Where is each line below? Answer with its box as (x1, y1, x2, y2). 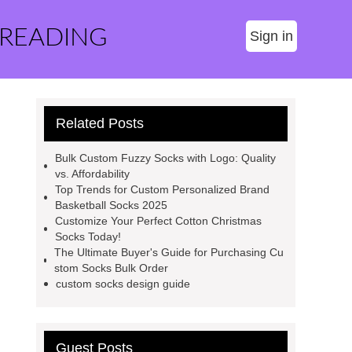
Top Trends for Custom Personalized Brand (54, 183, 269, 196)
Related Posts (56, 115, 144, 131)
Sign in (250, 28, 293, 44)
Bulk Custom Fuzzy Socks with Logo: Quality (54, 152, 276, 164)
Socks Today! (55, 230, 122, 243)
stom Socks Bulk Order (54, 262, 169, 274)
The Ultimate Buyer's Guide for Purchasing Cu (54, 246, 284, 258)
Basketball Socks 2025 (54, 199, 167, 211)
